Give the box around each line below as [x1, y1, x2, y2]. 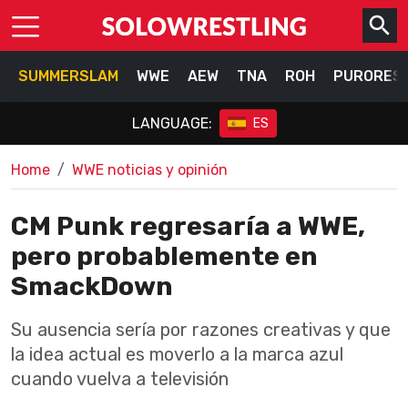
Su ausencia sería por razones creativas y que [11, 319, 391, 341]
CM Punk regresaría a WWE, [11, 210, 365, 241]
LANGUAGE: [131, 114, 212, 132]
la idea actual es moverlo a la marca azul [11, 343, 343, 365]
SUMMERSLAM [18, 67, 118, 85]
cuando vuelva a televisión [11, 368, 229, 390]
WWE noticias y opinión [72, 161, 228, 178]
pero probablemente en [11, 240, 318, 271]
